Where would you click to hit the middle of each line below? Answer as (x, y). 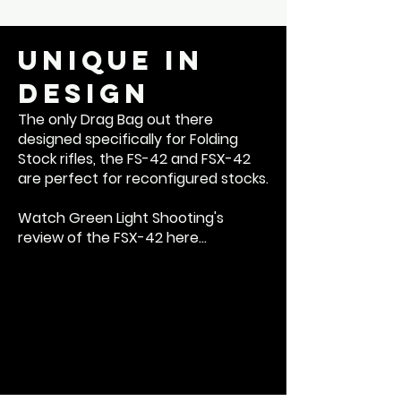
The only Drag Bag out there (115, 120)
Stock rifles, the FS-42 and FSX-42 (134, 159)
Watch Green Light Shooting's (121, 218)
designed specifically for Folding (128, 140)
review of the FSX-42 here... (112, 238)
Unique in (111, 61)
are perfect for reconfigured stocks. (143, 179)
